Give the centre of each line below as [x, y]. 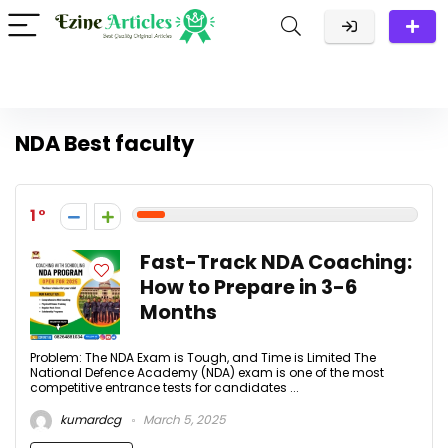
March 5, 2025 [183, 420]
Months [178, 312]
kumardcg [89, 420]
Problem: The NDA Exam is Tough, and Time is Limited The [203, 357]
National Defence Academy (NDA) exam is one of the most [207, 372]
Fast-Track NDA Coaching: [276, 262]
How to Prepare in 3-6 [248, 287]
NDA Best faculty [104, 143]
